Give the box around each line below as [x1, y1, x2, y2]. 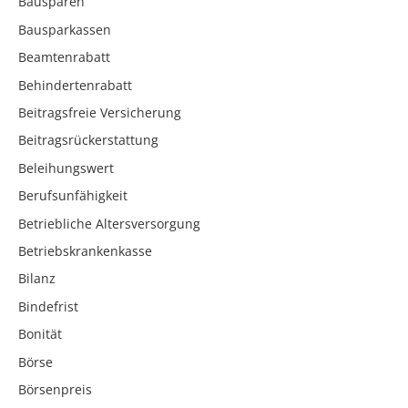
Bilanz [18, 270, 56, 288]
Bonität [18, 325, 62, 343]
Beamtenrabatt [18, 48, 110, 66]
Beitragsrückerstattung [18, 131, 158, 149]
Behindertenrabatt [18, 76, 132, 94]
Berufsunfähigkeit [18, 187, 127, 205]
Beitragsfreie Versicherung [18, 104, 181, 122]
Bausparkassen [18, 20, 111, 38]
